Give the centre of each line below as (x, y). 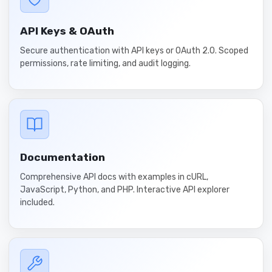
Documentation (63, 157)
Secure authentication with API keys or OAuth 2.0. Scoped (134, 51)
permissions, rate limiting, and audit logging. (105, 63)
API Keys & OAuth (67, 31)
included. (37, 202)
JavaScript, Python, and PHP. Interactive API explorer (125, 190)
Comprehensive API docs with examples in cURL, (114, 177)
